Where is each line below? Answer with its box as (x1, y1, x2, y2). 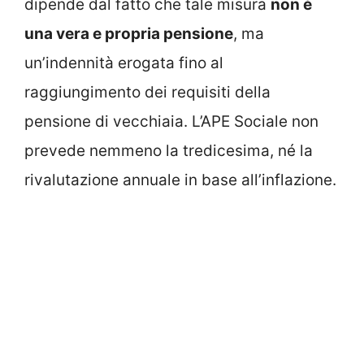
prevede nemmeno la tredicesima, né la (24, 141, 313, 160)
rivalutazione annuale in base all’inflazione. (24, 170, 336, 189)
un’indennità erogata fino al (24, 53, 223, 72)
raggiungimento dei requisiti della (24, 82, 271, 102)
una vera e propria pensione (24, 24, 233, 43)
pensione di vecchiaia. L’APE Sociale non (24, 111, 318, 131)
